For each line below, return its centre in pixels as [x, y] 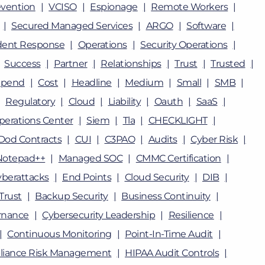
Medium [144, 83]
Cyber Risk [214, 139]
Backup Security [72, 196]
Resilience [191, 215]
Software [206, 26]
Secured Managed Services [72, 26]
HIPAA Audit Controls [172, 253]
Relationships [131, 64]
